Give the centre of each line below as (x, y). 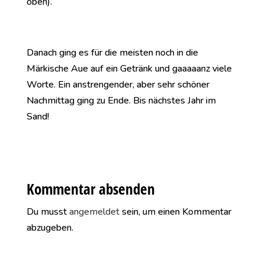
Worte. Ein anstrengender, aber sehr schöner (118, 85)
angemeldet (94, 212)
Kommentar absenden (91, 189)
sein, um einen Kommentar (175, 212)
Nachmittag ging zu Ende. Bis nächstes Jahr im (121, 101)
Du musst (48, 212)
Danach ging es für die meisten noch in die (112, 53)
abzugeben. (50, 228)
